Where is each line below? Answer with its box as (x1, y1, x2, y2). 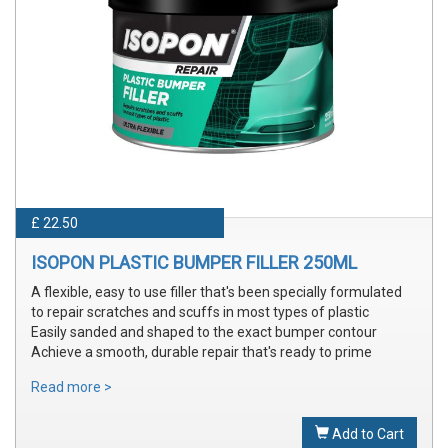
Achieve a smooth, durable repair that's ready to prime (31, 344, 372, 360)
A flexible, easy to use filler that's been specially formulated (31, 284, 402, 300)
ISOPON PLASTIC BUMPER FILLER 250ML (31, 252, 357, 273)
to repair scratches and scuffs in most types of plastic (31, 304, 369, 320)
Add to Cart (329, 426, 404, 442)
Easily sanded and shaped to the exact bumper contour (31, 324, 377, 340)
